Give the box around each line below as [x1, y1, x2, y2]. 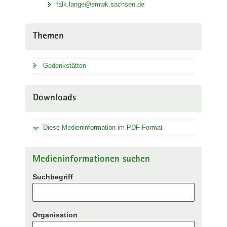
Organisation [32, 211, 78, 219]
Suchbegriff [32, 173, 73, 181]
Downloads [33, 93, 76, 103]
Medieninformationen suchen [32, 155, 150, 165]
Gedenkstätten [43, 61, 86, 69]
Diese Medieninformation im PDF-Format [43, 123, 163, 131]
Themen [33, 31, 64, 42]
